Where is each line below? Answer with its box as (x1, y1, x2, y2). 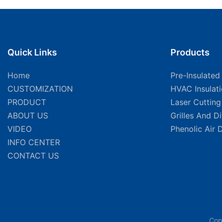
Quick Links (7, 47, 57, 57)
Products (170, 47, 210, 57)
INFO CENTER (7, 137, 60, 147)
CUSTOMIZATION (7, 83, 73, 94)
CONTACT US (7, 150, 59, 161)
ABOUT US (7, 110, 48, 120)
